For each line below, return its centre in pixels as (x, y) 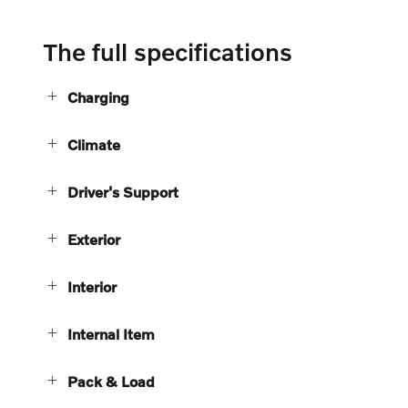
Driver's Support (123, 191)
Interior (92, 286)
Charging (98, 97)
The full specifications (168, 51)
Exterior (94, 239)
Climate (94, 144)
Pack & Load (111, 381)
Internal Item (111, 333)
